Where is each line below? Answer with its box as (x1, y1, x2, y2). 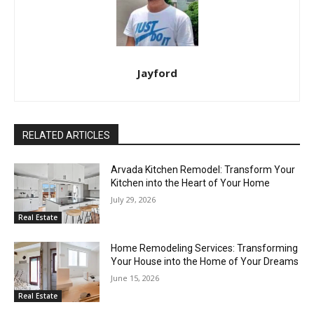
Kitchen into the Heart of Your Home (111, 177, 271, 189)
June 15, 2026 (111, 272, 160, 283)
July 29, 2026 (111, 194, 156, 205)
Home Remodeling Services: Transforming (111, 242, 299, 254)
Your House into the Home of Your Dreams (111, 255, 299, 267)
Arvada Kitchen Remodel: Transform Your (111, 164, 296, 176)
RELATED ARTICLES (22, 130, 110, 142)
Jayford (137, 66, 177, 81)
